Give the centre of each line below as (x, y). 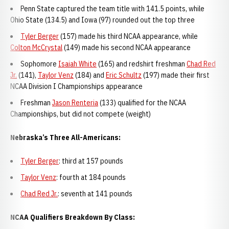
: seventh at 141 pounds (95, 194)
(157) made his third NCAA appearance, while (128, 36)
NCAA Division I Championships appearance (76, 86)
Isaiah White (77, 64)
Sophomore (39, 64)
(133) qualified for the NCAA (142, 103)
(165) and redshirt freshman (142, 64)
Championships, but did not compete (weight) (81, 114)
